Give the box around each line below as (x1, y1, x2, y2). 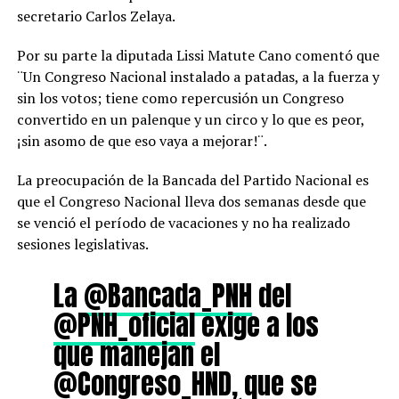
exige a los (194, 305, 319, 346)
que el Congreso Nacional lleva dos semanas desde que (16, 191, 366, 212)
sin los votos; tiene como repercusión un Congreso (16, 88, 344, 109)
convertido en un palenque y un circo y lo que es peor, (16, 110, 364, 130)
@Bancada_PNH (83, 275, 252, 317)
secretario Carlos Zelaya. (16, 6, 175, 27)
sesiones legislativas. (16, 234, 149, 255)
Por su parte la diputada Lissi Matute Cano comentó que (16, 45, 379, 66)
